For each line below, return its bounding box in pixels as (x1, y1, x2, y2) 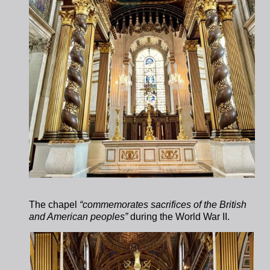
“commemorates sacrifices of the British (80, 199, 247, 210)
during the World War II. (128, 211, 233, 222)
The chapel (29, 199, 80, 210)
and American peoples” (29, 211, 128, 222)
